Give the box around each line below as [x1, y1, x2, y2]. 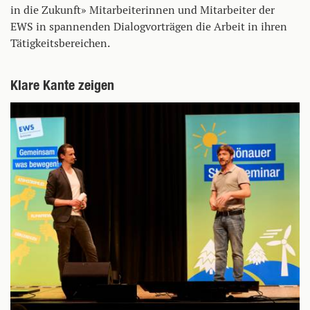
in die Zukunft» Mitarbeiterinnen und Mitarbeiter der [10, 2, 275, 17]
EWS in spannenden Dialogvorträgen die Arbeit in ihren [10, 19, 287, 34]
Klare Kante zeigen [10, 76, 114, 93]
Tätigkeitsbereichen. [10, 35, 110, 51]
